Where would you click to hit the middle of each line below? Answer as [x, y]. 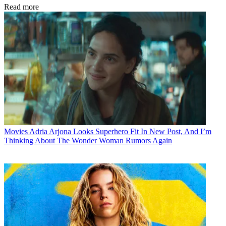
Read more [21, 7]
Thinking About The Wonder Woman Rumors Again [88, 140]
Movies [16, 131]
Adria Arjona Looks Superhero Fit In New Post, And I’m [120, 131]
